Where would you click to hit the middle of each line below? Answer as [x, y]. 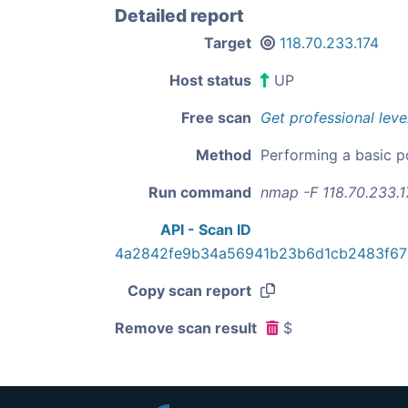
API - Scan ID [206, 230]
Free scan [216, 118]
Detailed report [179, 15]
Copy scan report [189, 291]
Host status [210, 80]
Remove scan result [186, 328]
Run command [200, 193]
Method [224, 155]
